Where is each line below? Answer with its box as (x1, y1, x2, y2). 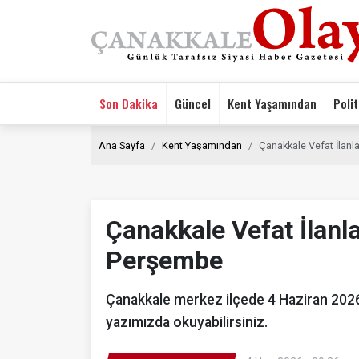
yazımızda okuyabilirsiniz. (106, 313, 268, 330)
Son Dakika (99, 93, 158, 113)
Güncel (175, 93, 211, 113)
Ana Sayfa (99, 139, 145, 151)
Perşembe (106, 244, 223, 276)
